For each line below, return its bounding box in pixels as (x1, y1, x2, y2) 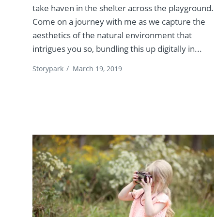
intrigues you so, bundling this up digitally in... (32, 43, 202, 55)
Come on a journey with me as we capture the (32, 16, 206, 28)
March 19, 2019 (73, 64, 123, 74)
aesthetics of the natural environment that (32, 30, 192, 41)
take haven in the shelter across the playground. (32, 2, 214, 14)
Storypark (32, 64, 64, 74)
